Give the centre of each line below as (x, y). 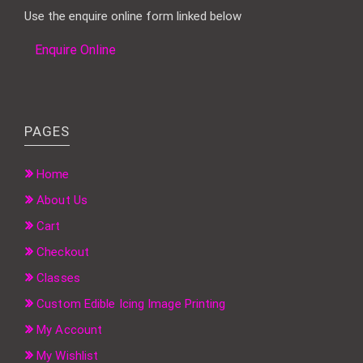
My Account (70, 330)
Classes (58, 278)
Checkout (63, 252)
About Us (62, 201)
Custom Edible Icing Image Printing (131, 304)
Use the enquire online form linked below (133, 17)
